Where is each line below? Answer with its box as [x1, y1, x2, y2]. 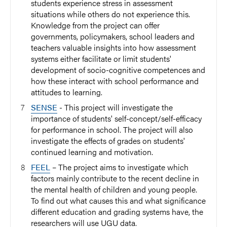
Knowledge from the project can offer [31, 19, 160, 31]
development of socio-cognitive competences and [31, 64, 205, 75]
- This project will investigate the [57, 101, 173, 113]
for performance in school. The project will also [31, 124, 193, 135]
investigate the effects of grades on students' [31, 135, 185, 146]
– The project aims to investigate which [50, 161, 188, 173]
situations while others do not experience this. [31, 8, 190, 20]
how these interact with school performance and [31, 75, 199, 87]
